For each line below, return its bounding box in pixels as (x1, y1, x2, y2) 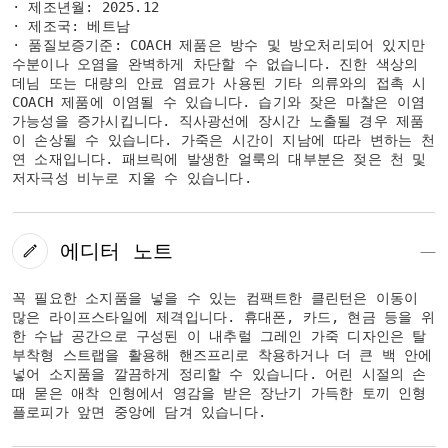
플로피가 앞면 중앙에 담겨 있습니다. (12, 404, 266, 420)
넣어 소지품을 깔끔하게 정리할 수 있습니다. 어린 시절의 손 (12, 366, 427, 382)
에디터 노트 (59, 238, 173, 263)
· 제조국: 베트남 (12, 18, 130, 34)
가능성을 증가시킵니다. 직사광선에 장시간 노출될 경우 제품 (12, 113, 425, 129)
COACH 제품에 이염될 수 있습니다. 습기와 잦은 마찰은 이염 (12, 94, 426, 110)
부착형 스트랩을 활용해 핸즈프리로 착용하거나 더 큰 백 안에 (12, 347, 433, 363)
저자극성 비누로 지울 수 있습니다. (12, 170, 252, 186)
